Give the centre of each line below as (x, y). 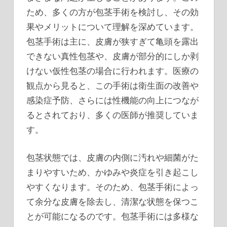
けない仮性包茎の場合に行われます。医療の (112, 71)
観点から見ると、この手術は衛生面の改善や (112, 86)
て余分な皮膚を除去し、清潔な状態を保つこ (112, 201)
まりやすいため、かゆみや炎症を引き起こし (112, 172)
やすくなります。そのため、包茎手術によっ (112, 186)
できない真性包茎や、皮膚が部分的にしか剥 (112, 56)
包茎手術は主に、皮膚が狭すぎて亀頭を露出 (112, 42)
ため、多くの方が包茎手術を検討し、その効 (112, 12)
